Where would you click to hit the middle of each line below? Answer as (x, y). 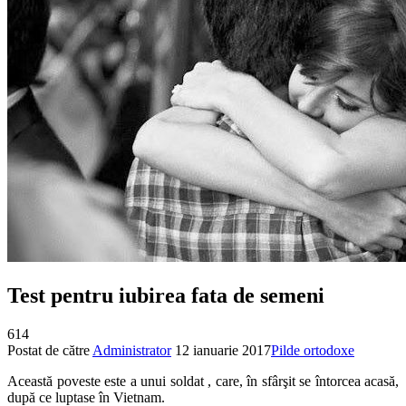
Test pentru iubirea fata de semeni (166, 295)
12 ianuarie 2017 (223, 350)
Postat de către (50, 350)
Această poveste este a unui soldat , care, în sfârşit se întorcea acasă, (203, 381)
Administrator (132, 350)
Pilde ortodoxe (313, 350)
